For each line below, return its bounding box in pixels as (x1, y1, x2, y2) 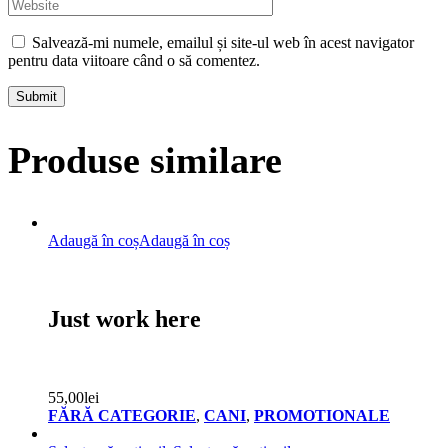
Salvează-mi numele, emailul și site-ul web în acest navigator (32, 33, 414, 51)
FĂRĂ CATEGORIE (48, 406, 196, 424)
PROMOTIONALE (254, 406, 390, 424)
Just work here (48, 305, 201, 332)
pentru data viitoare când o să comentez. (8, 51, 260, 69)
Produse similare (8, 139, 282, 182)
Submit (16, 88, 57, 104)
